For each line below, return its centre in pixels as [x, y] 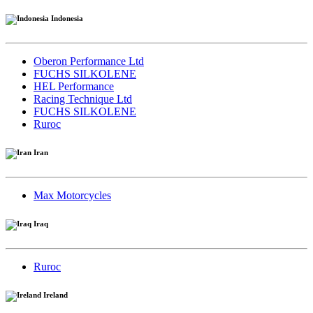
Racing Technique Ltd [83, 99]
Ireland [54, 294]
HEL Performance [74, 86]
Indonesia [66, 18]
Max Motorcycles [72, 195]
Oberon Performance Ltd [89, 61]
